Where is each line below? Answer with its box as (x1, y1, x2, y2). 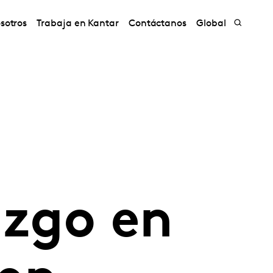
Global (196, 19, 226, 29)
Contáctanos (128, 19, 187, 29)
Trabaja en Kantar (37, 19, 119, 29)
